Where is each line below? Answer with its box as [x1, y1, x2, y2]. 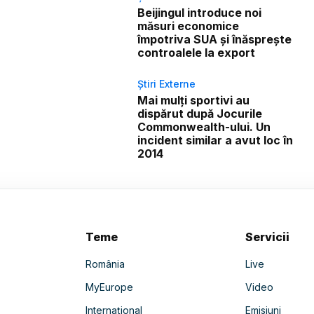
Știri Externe [137, 77, 196, 90]
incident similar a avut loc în [137, 132, 294, 147]
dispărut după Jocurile [137, 106, 263, 121]
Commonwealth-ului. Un [137, 119, 271, 134]
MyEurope [85, 280, 133, 293]
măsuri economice [137, 18, 240, 33]
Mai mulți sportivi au [137, 93, 250, 107]
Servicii [245, 229, 290, 244]
